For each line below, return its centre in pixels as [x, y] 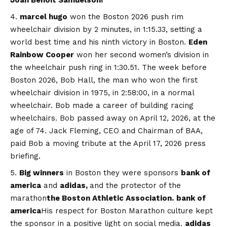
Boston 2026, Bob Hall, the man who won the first [104, 80]
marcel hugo [44, 16]
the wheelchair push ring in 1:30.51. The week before [108, 67]
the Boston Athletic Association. [110, 198]
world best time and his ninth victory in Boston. [99, 42]
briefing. [25, 156]
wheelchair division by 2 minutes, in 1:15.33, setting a [106, 29]
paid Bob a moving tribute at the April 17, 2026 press [108, 143]
